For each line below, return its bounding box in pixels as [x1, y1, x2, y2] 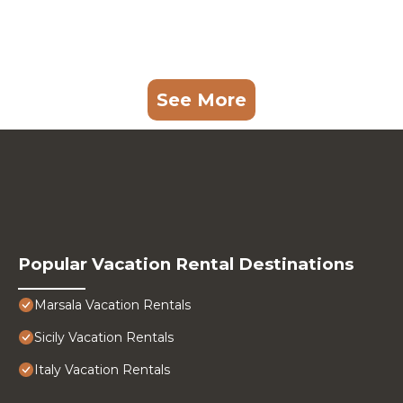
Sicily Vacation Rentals [34, 329, 174, 346]
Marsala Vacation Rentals [34, 297, 191, 314]
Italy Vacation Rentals [34, 362, 170, 379]
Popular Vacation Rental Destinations [18, 254, 354, 275]
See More [157, 89, 246, 112]
